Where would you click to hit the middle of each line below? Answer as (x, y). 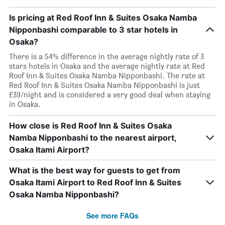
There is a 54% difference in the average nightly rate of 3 (106, 57)
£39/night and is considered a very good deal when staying (110, 95)
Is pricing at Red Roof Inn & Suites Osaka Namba (103, 18)
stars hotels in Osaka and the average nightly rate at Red (107, 66)
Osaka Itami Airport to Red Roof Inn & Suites (95, 182)
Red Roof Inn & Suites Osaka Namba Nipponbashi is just (104, 85)
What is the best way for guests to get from (95, 170)
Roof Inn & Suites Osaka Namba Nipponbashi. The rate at (107, 76)
